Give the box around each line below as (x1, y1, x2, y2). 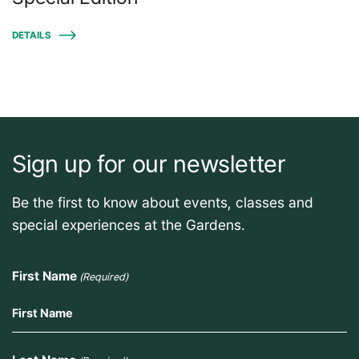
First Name (12, 268, 77, 284)
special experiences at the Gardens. (12, 216, 245, 233)
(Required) (79, 271, 129, 283)
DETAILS (12, 30, 51, 41)
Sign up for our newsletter (12, 150, 286, 178)
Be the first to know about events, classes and (12, 194, 313, 211)
